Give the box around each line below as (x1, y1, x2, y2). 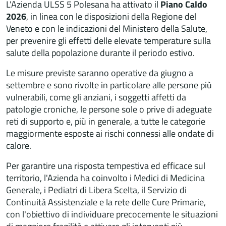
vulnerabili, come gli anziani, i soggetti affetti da (6, 90, 186, 104)
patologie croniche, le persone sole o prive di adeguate (6, 102, 212, 116)
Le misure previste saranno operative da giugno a (6, 66, 193, 80)
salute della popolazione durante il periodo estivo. (6, 45, 195, 60)
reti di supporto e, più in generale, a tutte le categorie (6, 114, 205, 128)
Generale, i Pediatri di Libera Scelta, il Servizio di (6, 183, 187, 197)
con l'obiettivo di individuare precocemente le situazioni (6, 207, 218, 221)
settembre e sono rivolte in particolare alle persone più (6, 78, 212, 92)
